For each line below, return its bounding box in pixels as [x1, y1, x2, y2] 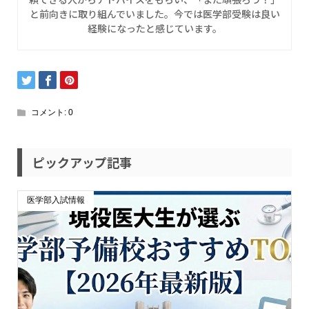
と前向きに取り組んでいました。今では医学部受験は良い [29, 6, 280, 21]
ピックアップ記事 [32, 152, 132, 171]
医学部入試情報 [26, 195, 85, 205]
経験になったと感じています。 [87, 21, 222, 35]
